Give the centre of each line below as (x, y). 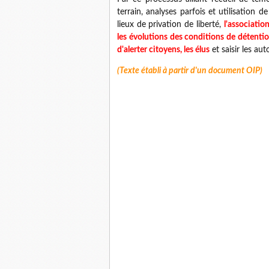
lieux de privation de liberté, (171, 25)
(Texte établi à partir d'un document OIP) (190, 71)
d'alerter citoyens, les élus (163, 50)
